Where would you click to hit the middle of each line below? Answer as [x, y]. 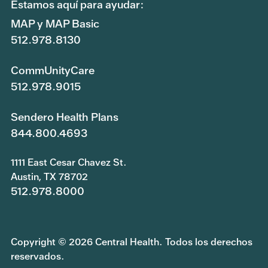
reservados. [38, 257]
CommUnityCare [53, 71]
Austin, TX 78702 [49, 177]
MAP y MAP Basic [55, 24]
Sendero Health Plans [65, 117]
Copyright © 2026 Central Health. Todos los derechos [132, 242]
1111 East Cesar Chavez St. [69, 163]
